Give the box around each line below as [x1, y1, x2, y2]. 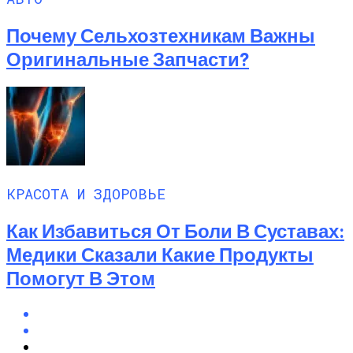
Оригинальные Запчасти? [6, 46, 249, 70]
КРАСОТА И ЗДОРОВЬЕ [6, 183, 166, 203]
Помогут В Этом [6, 266, 155, 289]
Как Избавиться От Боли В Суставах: [6, 218, 344, 242]
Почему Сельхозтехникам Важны [6, 23, 315, 46]
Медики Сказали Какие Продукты [6, 242, 314, 266]
